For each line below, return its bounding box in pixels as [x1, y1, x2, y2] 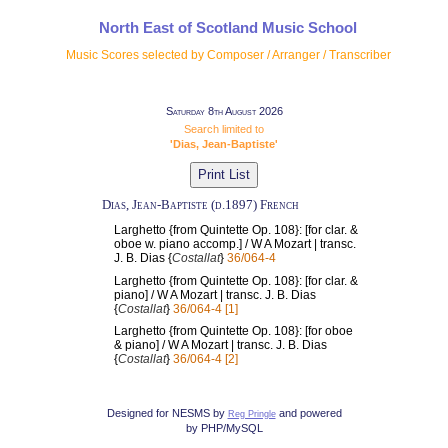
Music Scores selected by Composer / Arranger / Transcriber [65, 48, 391, 63]
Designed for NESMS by [106, 407, 228, 420]
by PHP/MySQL [185, 422, 263, 435]
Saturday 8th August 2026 [165, 105, 283, 117]
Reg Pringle [227, 408, 276, 420]
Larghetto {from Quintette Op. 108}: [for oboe [114, 324, 353, 339]
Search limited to [184, 123, 264, 136]
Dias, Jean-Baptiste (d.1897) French [102, 198, 299, 213]
